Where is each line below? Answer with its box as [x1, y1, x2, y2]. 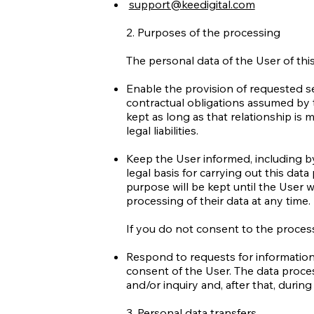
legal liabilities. [125, 123, 198, 137]
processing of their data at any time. [125, 193, 310, 207]
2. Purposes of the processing [125, 25, 280, 39]
